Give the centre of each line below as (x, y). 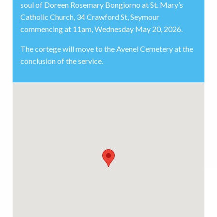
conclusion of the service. (62, 61)
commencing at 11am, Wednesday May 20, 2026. (101, 29)
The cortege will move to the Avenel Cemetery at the (107, 49)
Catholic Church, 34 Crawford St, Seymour (90, 17)
